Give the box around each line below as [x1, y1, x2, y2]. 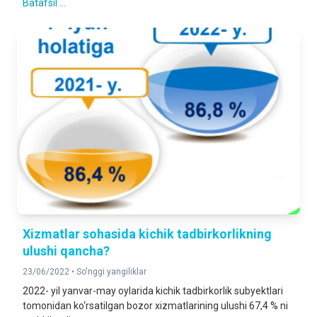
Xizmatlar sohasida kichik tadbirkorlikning [23, 226, 272, 241]
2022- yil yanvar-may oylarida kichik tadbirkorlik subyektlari [23, 285, 283, 296]
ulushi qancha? [23, 243, 110, 258]
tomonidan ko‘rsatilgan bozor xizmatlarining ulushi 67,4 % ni [23, 300, 288, 311]
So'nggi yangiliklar [76, 267, 146, 277]
